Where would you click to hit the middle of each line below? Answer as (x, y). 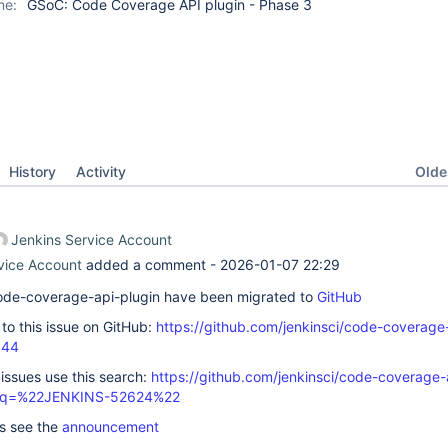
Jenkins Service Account (91, 239)
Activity (101, 171)
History (32, 171)
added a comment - (151, 264)
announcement (110, 426)
